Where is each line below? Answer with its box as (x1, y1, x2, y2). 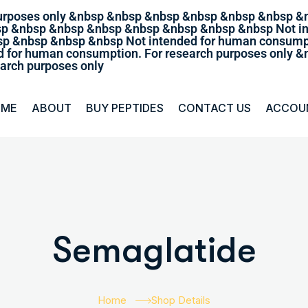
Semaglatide (52, 230, 256, 271)
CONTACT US (178, 101, 252, 115)
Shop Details (151, 294, 210, 307)
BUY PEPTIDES (86, 101, 164, 115)
